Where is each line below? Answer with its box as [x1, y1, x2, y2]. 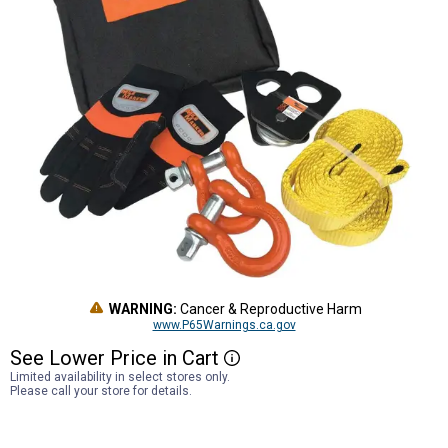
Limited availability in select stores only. [10, 370, 230, 384]
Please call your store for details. [10, 384, 192, 398]
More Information [224, 350, 325, 366]
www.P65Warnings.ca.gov [152, 318, 296, 332]
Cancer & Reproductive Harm [176, 301, 362, 317]
